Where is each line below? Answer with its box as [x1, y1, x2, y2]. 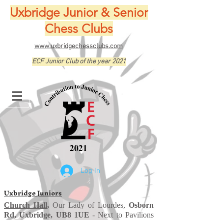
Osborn [129, 201, 154, 209]
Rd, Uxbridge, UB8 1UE [4, 211, 89, 219]
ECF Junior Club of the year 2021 [31, 57, 126, 66]
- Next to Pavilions [89, 211, 154, 219]
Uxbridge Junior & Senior [9, 5, 148, 20]
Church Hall [4, 201, 47, 209]
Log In [81, 166, 101, 175]
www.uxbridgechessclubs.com [34, 42, 123, 51]
